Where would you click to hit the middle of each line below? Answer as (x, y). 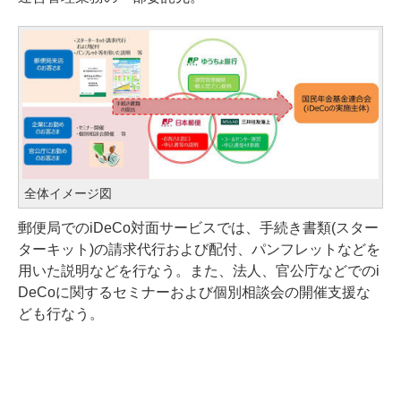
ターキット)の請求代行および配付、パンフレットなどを (199, 249)
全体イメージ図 (68, 193)
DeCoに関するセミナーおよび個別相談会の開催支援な (194, 292)
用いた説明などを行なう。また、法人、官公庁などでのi (199, 270)
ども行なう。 (61, 313)
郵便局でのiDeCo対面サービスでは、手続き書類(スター (198, 227)
